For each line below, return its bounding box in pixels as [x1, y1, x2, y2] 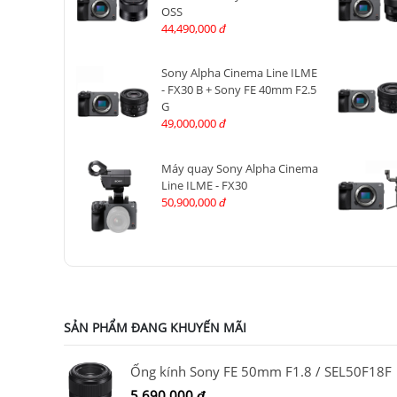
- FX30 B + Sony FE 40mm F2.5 [160, 82, 316, 98]
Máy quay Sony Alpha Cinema [160, 160, 318, 176]
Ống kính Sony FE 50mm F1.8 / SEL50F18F [130, 362, 392, 380]
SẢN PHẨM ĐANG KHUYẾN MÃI [64, 318, 246, 336]
